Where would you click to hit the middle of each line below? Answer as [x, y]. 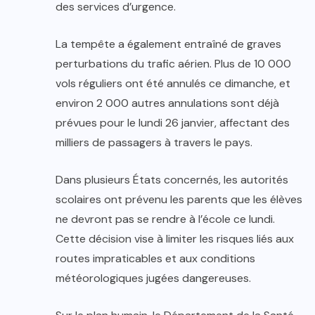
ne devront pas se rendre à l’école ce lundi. [165, 219]
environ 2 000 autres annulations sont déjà [167, 103]
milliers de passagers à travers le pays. [154, 143]
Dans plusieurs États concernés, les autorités [172, 180]
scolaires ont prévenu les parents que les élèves [179, 200]
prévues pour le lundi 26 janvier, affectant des [173, 123]
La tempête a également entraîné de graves [168, 44]
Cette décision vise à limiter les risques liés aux [175, 239]
